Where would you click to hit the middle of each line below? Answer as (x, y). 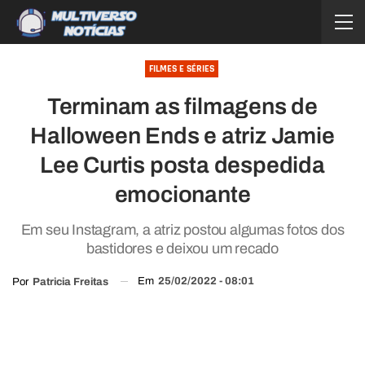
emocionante (182, 194)
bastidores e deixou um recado (182, 248)
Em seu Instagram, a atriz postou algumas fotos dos (182, 230)
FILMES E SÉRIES (181, 69)
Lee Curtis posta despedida (182, 165)
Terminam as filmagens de (182, 106)
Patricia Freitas (70, 281)
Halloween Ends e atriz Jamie (182, 136)
